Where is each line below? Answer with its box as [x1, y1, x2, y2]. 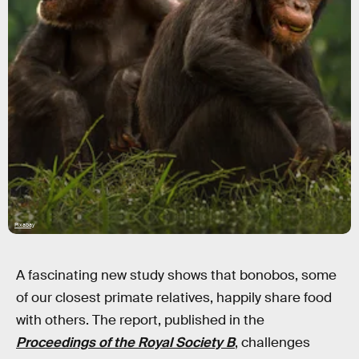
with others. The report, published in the [16, 312, 264, 329]
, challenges [235, 334, 310, 351]
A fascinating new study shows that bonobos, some [16, 267, 337, 284]
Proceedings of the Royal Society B [16, 334, 235, 351]
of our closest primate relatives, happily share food [16, 289, 332, 306]
